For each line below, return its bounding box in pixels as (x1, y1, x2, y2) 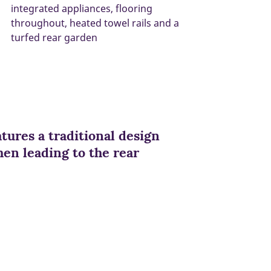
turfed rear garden (11, 30, 97, 44)
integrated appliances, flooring (11, 1, 152, 15)
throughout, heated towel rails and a (11, 16, 179, 30)
